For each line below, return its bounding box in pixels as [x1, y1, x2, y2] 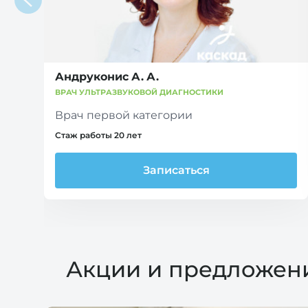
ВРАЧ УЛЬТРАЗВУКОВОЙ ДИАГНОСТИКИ [55, 87, 223, 96]
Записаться [142, 164, 210, 176]
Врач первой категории [55, 109, 192, 121]
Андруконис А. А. [55, 70, 159, 82]
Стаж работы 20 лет [55, 130, 142, 140]
